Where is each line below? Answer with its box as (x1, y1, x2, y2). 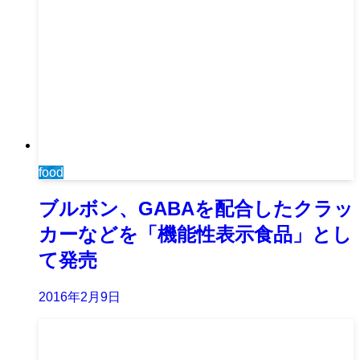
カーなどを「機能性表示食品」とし (39, 223, 352, 246)
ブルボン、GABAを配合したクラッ (39, 198, 354, 220)
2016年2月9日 (39, 290, 121, 305)
